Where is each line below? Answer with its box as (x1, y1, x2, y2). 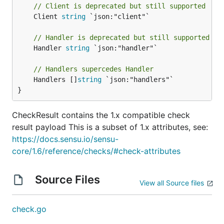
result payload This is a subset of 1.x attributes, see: (12, 122, 208, 132)
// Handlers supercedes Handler (33, 65, 153, 73)
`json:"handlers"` (101, 75, 173, 83)
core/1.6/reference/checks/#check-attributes (12, 146, 180, 156)
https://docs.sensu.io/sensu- (12, 134, 118, 144)
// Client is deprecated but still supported (33, 2, 205, 10)
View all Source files (139, 178, 204, 187)
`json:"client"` (85, 12, 149, 20)
